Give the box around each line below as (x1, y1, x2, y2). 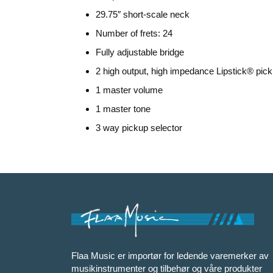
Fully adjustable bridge (96, 46, 184, 57)
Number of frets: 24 (96, 27, 172, 38)
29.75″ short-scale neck (96, 9, 190, 19)
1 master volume (96, 84, 163, 95)
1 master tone (96, 103, 151, 114)
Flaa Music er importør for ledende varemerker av (71, 250, 269, 261)
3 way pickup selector (96, 122, 182, 133)
